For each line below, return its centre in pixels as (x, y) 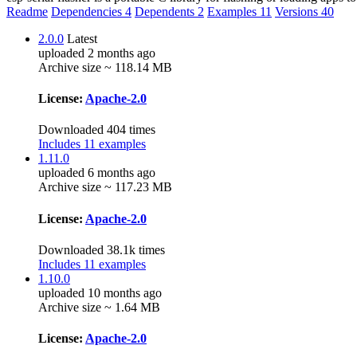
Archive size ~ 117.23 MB (105, 187)
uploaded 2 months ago (97, 53)
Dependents (166, 11)
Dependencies (88, 11)
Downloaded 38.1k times (102, 249)
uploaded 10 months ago (100, 292)
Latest (82, 38)
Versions (298, 11)
